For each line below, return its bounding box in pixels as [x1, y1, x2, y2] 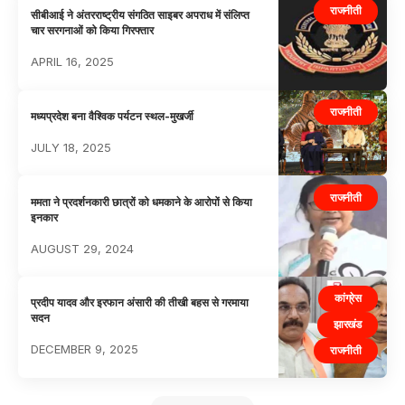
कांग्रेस [334, 291, 362, 306]
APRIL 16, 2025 [31, 54, 115, 70]
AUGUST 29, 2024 [31, 240, 135, 256]
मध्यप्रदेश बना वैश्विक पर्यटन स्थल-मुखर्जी [31, 108, 194, 123]
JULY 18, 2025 [31, 139, 112, 155]
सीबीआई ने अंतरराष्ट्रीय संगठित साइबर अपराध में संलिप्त [31, 8, 250, 23]
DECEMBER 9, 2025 [31, 342, 139, 357]
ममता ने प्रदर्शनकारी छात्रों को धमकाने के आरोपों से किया [31, 194, 253, 209]
